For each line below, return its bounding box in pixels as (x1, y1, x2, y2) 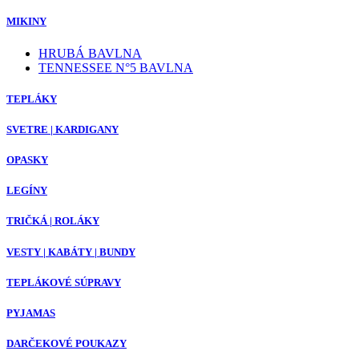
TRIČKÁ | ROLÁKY (6, 215, 99, 228)
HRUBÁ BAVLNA (38, 46, 142, 60)
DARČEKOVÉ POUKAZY (6, 337, 127, 350)
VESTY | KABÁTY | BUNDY (6, 245, 135, 258)
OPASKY (6, 154, 48, 167)
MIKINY (6, 15, 46, 28)
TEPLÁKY (6, 92, 57, 105)
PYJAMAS (6, 306, 55, 319)
